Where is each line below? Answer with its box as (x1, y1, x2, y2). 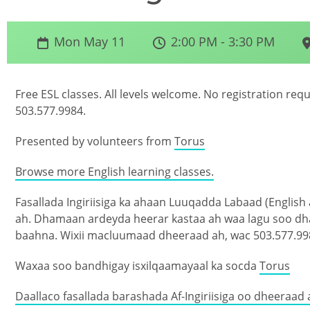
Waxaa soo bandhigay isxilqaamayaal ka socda (15, 257, 259, 273)
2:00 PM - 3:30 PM (171, 33, 275, 50)
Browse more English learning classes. (15, 163, 214, 179)
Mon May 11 (54, 33, 125, 50)
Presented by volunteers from (15, 133, 174, 149)
